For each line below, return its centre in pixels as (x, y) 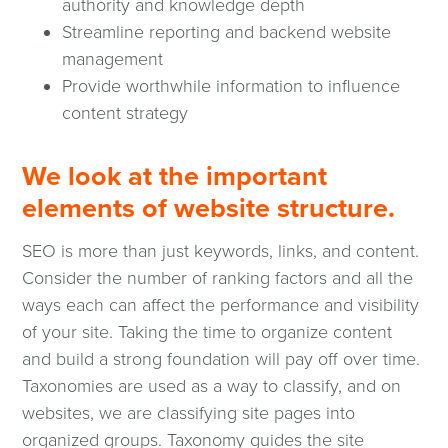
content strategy (125, 113)
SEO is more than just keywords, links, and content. (221, 251)
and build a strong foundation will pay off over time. (221, 359)
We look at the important (175, 176)
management (113, 59)
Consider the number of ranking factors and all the (218, 278)
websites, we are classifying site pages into (189, 413)
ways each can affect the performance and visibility (221, 305)
